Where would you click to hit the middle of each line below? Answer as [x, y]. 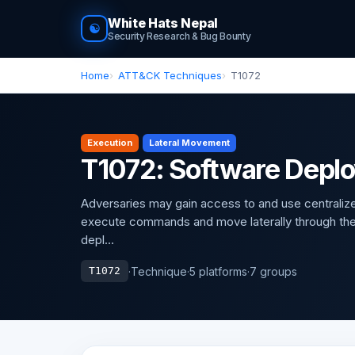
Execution [110, 143]
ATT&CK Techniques [170, 75]
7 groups [273, 271]
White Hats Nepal [163, 23]
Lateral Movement [189, 143]
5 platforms [218, 271]
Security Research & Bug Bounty [179, 36]
